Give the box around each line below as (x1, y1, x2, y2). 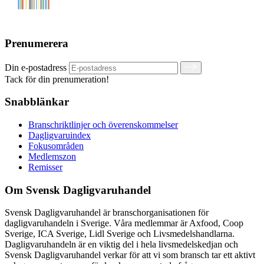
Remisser (28, 162, 62, 172)
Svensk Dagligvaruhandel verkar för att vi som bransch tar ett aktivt (5, 250, 255, 260)
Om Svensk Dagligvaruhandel (5, 183, 151, 196)
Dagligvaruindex (28, 130, 91, 140)
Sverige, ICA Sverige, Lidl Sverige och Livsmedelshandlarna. (5, 229, 235, 239)
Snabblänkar (5, 95, 69, 108)
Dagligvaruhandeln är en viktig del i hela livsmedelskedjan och (5, 239, 238, 250)
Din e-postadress (5, 62, 67, 72)
